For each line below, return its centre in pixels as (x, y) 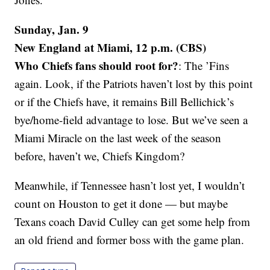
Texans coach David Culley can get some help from (133, 222)
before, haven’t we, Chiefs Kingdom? (100, 156)
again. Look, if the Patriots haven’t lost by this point (134, 84)
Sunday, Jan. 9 (52, 30)
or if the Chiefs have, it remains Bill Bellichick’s (124, 102)
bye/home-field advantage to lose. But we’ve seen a (131, 120)
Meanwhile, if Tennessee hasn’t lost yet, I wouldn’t (130, 186)
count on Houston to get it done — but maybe (121, 204)
